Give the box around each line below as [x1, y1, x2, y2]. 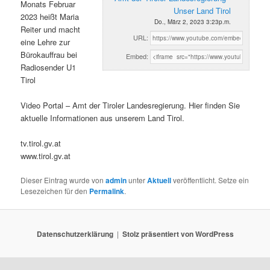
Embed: [125, 51, 148, 61]
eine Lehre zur [20, 36, 71, 48]
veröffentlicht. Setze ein [171, 175, 250, 186]
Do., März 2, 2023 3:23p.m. [154, 17, 231, 26]
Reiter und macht [20, 23, 81, 35]
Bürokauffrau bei [20, 48, 78, 60]
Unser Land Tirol [173, 4, 231, 16]
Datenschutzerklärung [36, 228, 113, 239]
